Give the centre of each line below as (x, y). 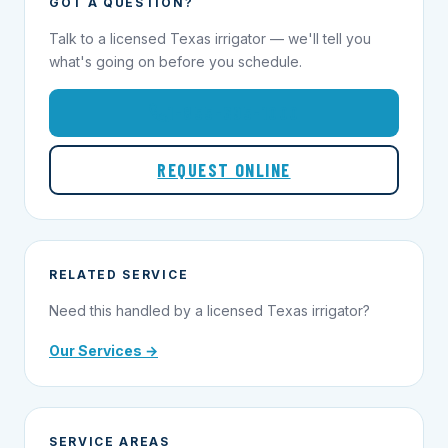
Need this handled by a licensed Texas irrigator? (209, 311)
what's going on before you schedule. (175, 62)
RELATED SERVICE (119, 275)
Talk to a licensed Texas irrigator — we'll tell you (210, 39)
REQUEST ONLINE (224, 170)
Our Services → (103, 351)
